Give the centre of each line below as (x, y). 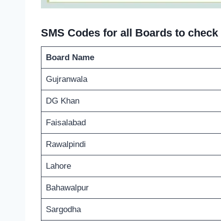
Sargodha (63, 209)
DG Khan (62, 101)
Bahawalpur (67, 187)
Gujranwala (66, 79)
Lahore (58, 166)
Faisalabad (66, 122)
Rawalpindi (66, 144)
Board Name (70, 57)
